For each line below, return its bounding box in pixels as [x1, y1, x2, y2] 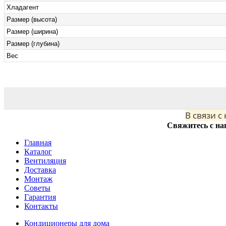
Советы [24, 183, 50, 192]
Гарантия [24, 192, 56, 201]
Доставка [24, 165, 56, 174]
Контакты [24, 201, 58, 210]
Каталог [24, 147, 52, 156]
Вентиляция [24, 156, 66, 165]
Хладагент [7, 3, 39, 11]
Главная [24, 138, 51, 147]
